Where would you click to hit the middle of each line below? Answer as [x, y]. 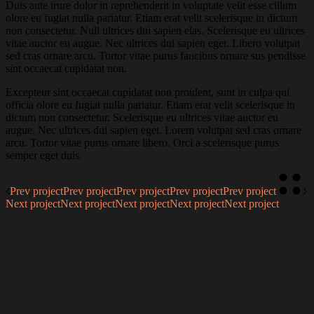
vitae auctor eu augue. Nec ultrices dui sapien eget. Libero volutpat [153, 43]
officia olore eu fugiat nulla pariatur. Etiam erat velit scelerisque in [150, 105]
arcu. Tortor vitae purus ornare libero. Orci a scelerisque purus [142, 143]
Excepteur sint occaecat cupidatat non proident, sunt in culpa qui [148, 93]
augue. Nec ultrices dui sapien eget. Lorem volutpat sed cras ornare [153, 130]
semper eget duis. [44, 156]
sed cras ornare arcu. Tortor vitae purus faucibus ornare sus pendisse [156, 56]
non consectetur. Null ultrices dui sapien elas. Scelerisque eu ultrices [155, 31]
